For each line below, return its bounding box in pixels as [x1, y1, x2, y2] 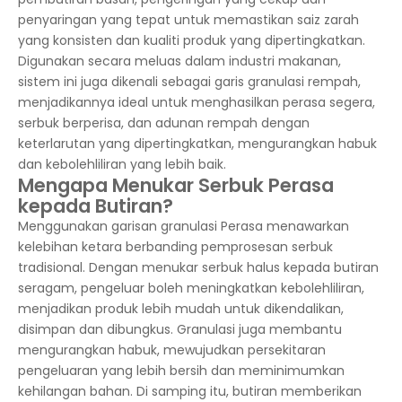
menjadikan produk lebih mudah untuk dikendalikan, [18, 300, 344, 318]
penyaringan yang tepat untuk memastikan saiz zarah [18, 11, 359, 29]
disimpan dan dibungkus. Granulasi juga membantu [18, 320, 342, 338]
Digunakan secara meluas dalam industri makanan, [18, 52, 341, 70]
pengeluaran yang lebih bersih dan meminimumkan [18, 362, 345, 380]
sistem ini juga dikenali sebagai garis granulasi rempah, [18, 73, 361, 91]
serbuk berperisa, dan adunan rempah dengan [18, 114, 310, 132]
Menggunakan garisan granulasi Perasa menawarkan [18, 217, 349, 235]
